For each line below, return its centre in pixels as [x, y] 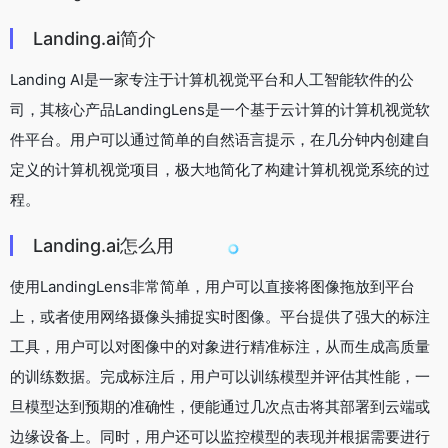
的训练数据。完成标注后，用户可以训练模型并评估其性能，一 [220, 377]
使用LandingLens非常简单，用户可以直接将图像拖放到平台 [212, 287]
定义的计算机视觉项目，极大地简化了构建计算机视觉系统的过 [220, 170]
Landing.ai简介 [94, 39]
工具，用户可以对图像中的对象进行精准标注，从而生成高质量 [220, 347]
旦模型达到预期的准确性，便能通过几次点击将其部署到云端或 [220, 407]
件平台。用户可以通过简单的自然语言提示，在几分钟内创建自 [220, 140]
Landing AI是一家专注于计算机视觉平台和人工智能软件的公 [212, 80]
